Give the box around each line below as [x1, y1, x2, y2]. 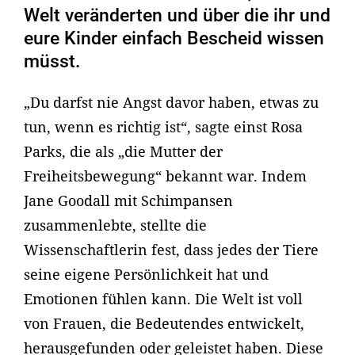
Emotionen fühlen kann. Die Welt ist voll [24, 289, 303, 309]
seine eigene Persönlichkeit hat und [24, 265, 269, 284]
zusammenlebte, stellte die [24, 216, 207, 235]
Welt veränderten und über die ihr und [24, 5, 330, 27]
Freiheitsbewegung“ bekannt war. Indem [24, 166, 307, 186]
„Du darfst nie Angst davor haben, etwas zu [24, 93, 319, 113]
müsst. [24, 51, 80, 73]
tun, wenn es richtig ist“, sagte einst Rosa [24, 117, 303, 137]
